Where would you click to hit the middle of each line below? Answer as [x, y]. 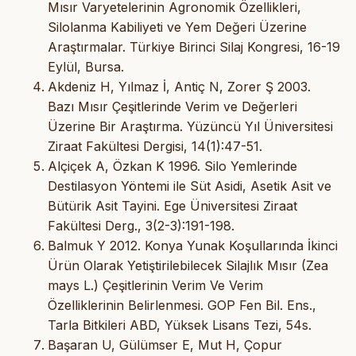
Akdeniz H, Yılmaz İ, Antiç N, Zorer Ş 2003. [179, 86]
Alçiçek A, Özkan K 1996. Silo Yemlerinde [172, 166]
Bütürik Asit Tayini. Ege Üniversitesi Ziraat [172, 205]
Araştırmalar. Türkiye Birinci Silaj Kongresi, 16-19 [194, 46]
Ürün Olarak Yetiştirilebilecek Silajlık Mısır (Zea [188, 265]
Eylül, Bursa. [86, 66]
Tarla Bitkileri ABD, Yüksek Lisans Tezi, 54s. [180, 325]
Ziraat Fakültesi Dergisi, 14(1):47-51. [155, 146]
